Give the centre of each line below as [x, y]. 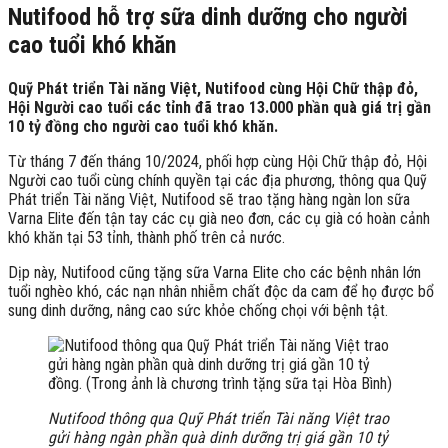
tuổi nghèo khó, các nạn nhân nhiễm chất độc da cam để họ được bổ [221, 291]
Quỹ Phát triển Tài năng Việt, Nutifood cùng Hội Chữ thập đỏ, [213, 88]
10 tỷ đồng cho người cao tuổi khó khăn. [143, 126]
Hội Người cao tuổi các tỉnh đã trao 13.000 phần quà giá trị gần [219, 107]
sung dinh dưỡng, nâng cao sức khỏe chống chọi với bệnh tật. [198, 310]
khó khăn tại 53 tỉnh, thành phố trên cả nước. [146, 237]
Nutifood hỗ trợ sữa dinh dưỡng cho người [208, 16]
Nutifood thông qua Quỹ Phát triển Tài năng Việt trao [218, 418]
